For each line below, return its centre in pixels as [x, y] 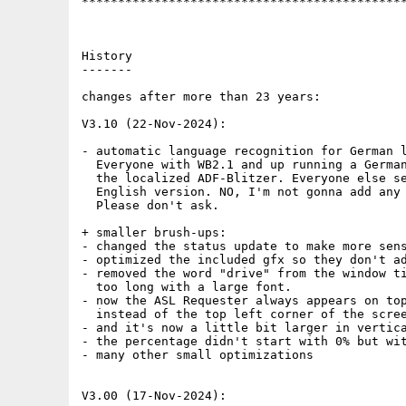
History [107, 56]
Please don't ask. [150, 205]
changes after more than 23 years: [201, 97]
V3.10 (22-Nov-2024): [154, 124]
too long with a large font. [190, 287]
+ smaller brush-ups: [154, 232]
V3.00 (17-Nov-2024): [154, 396]
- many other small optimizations [198, 355]
